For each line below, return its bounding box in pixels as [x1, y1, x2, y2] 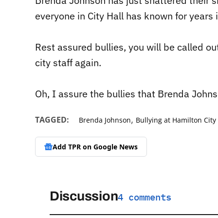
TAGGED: [35, 114, 69, 126]
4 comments [118, 191, 172, 203]
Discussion [50, 189, 118, 204]
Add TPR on [53, 142, 93, 151]
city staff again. [35, 56, 101, 70]
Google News [93, 142, 138, 151]
